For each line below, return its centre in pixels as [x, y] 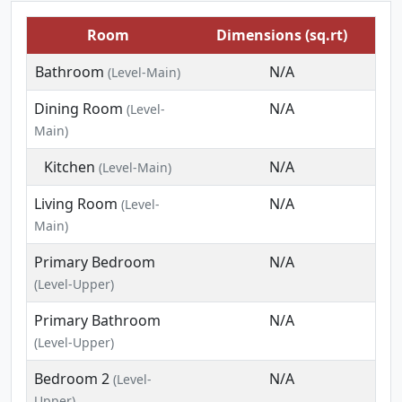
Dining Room [79, 109]
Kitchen [70, 167]
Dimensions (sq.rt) [282, 35]
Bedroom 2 [72, 379]
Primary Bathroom [97, 320]
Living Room [76, 204]
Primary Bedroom [95, 262]
